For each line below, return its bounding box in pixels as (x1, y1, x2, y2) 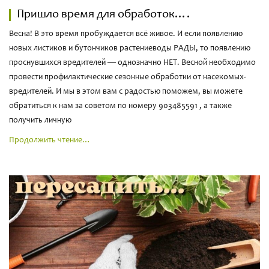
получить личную (9, 116, 73, 125)
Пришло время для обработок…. (17, 8, 190, 21)
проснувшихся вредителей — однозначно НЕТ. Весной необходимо (9, 58, 256, 67)
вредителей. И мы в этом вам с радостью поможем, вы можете (9, 87, 243, 96)
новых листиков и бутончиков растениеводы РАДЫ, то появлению (9, 44, 250, 53)
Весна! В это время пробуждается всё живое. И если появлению (9, 29, 243, 38)
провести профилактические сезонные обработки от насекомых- (9, 73, 246, 82)
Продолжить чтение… (9, 136, 91, 145)
